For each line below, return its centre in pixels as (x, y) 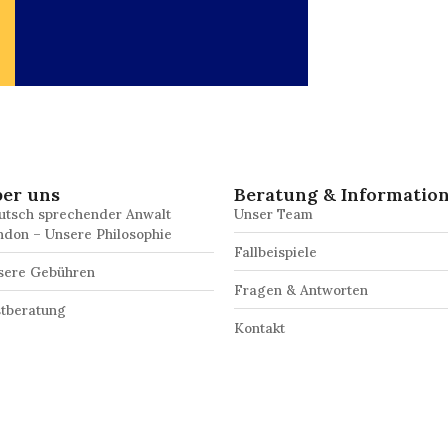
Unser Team (273, 213)
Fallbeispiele (275, 251)
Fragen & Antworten (301, 289)
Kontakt (259, 327)
